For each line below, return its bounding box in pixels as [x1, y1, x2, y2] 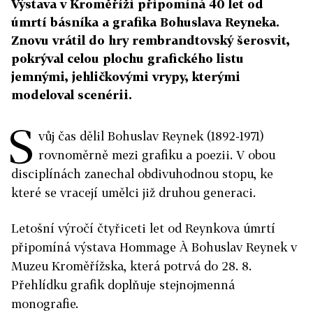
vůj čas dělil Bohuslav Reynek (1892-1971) [38, 129, 264, 143]
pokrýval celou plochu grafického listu [11, 51, 244, 66]
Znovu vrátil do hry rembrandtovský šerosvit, [11, 33, 290, 48]
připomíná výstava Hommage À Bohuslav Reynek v [11, 240, 297, 254]
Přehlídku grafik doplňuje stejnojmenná [11, 277, 235, 292]
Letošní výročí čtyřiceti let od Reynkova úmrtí [11, 221, 275, 235]
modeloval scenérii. [11, 87, 132, 102]
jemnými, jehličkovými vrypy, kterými [11, 69, 240, 84]
